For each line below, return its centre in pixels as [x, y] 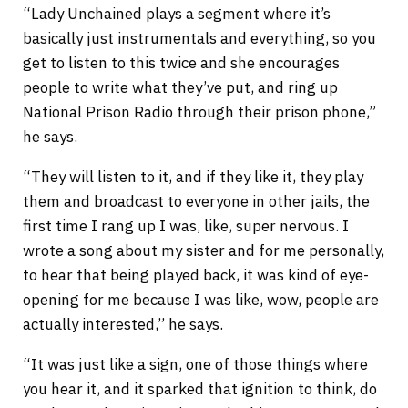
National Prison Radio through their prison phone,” [199, 112]
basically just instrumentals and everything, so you [199, 39]
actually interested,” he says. [124, 325]
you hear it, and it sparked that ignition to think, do [199, 389]
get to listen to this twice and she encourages [181, 63]
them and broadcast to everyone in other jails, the [196, 202]
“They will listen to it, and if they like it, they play [193, 177]
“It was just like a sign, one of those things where [195, 365]
